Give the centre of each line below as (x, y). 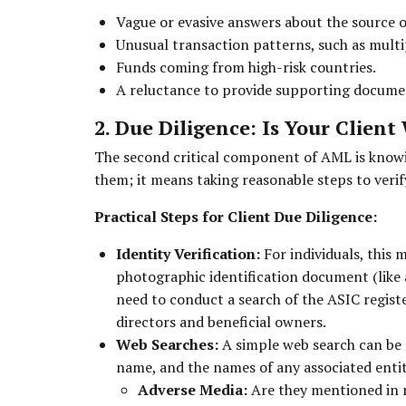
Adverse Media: (193, 390)
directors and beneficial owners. (221, 322)
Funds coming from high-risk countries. (246, 67)
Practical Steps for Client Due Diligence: (236, 217)
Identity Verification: (188, 254)
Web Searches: (167, 345)
